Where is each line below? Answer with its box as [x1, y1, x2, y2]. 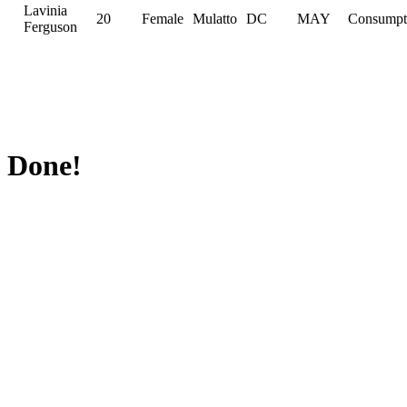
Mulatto [193, 10, 237, 26]
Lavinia [24, 2, 67, 18]
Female [142, 10, 184, 26]
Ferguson [24, 18, 77, 35]
